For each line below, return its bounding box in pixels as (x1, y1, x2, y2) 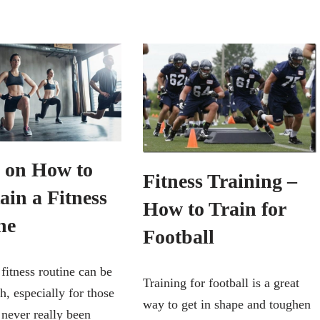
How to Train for (142, 197, 286, 220)
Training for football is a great (142, 275, 299, 290)
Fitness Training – (142, 169, 297, 192)
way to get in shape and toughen (142, 296, 311, 311)
